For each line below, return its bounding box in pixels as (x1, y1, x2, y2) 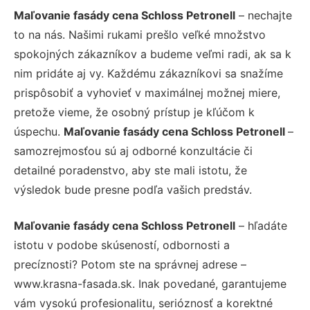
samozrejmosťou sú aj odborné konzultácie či (14, 143, 253, 158)
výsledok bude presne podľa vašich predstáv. (14, 182, 252, 197)
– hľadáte (235, 218, 287, 232)
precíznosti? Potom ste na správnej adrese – (14, 257, 246, 271)
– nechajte (235, 8, 292, 22)
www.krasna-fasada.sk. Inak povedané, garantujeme (14, 276, 286, 291)
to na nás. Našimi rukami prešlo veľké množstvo (14, 27, 266, 42)
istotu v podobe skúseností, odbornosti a (14, 237, 230, 252)
